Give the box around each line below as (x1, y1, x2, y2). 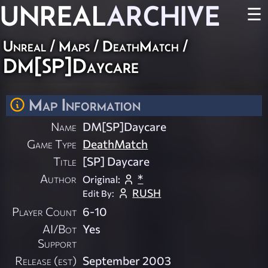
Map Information (29, 95, 141, 114)
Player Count (12, 204, 77, 219)
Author (40, 171, 77, 186)
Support (38, 236, 77, 251)
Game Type (27, 136, 77, 151)
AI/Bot (42, 221, 77, 236)
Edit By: (83, 187, 115, 199)
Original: (83, 173, 121, 185)
